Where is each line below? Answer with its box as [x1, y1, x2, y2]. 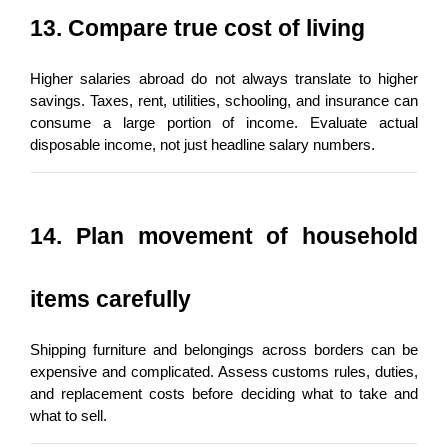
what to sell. [30, 407, 107, 424]
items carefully [30, 285, 191, 312]
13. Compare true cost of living [30, 14, 365, 41]
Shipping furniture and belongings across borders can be [30, 341, 418, 358]
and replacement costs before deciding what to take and [30, 385, 418, 402]
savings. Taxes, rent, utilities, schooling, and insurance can [30, 92, 418, 109]
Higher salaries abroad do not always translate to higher [30, 70, 418, 87]
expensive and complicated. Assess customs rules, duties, [30, 363, 418, 380]
